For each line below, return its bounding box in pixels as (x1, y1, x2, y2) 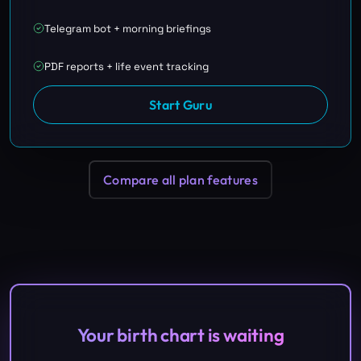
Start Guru (148, 96, 213, 113)
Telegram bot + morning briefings (44, 21, 211, 35)
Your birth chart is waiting (77, 322, 284, 346)
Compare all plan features (103, 171, 258, 188)
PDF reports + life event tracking (44, 59, 209, 73)
